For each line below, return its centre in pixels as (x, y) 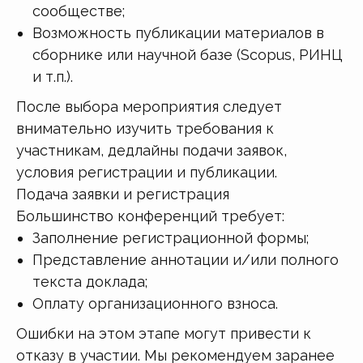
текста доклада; (90, 281)
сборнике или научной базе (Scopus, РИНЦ (188, 54)
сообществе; (79, 11)
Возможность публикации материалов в (178, 32)
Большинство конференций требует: (150, 216)
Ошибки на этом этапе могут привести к (164, 333)
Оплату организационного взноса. (155, 303)
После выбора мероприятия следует (149, 106)
